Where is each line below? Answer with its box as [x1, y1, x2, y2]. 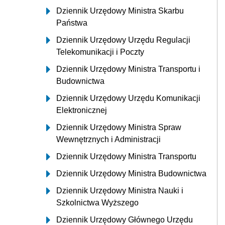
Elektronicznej [56, 105, 107, 115]
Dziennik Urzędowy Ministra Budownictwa [56, 169, 206, 178]
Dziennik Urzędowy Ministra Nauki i [56, 186, 183, 195]
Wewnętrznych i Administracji [56, 135, 161, 144]
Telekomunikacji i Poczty [56, 47, 144, 56]
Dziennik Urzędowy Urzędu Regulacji [56, 35, 190, 44]
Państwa [56, 18, 87, 27]
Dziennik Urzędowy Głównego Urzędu [56, 215, 193, 224]
